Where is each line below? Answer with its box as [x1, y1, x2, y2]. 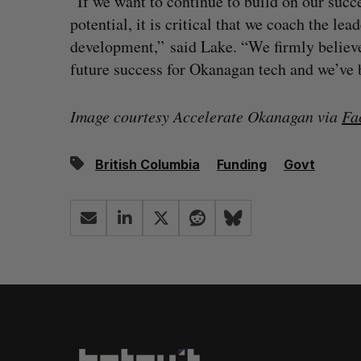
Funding [217, 156, 267, 172]
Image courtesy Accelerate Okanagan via [70, 106, 342, 127]
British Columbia [95, 156, 200, 172]
